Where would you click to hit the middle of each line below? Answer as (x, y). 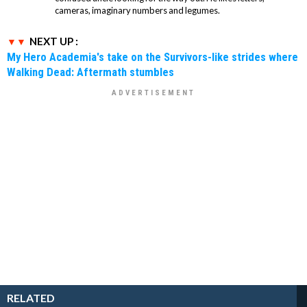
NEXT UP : (54, 41)
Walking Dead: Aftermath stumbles (90, 72)
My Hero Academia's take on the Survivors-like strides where (152, 57)
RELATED (31, 297)
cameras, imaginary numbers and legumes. (137, 10)
